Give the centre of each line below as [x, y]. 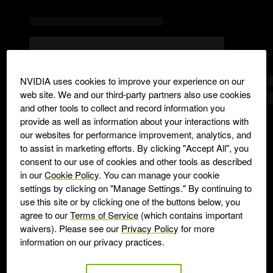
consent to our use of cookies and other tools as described [136, 161]
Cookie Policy [72, 174]
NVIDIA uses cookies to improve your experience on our [133, 80]
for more [197, 228]
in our [33, 174]
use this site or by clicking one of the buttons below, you [130, 201]
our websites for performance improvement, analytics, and [136, 134]
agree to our [45, 214]
